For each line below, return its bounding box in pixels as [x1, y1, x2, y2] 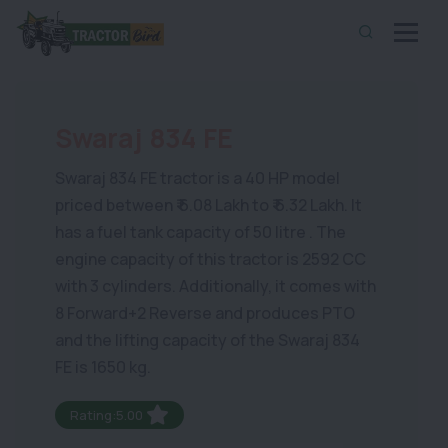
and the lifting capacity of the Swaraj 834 [55, 329, 360, 351]
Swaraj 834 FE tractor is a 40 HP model [55, 167, 340, 189]
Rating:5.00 [70, 406, 146, 424]
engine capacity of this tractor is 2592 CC [55, 248, 366, 270]
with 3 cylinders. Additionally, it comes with [55, 275, 376, 297]
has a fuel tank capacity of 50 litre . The [55, 221, 346, 243]
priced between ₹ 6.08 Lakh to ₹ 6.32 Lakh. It [55, 194, 362, 216]
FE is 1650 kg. [55, 356, 151, 378]
